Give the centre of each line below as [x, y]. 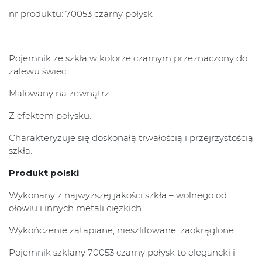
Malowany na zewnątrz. [60, 94]
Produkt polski [44, 173]
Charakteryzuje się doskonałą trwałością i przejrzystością [131, 138]
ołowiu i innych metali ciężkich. [76, 208]
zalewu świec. [38, 71]
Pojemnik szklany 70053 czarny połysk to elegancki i [122, 253]
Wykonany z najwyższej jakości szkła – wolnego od [118, 195]
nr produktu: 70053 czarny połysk [81, 14]
